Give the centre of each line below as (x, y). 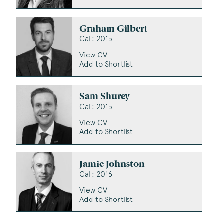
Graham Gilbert (114, 29)
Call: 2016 (96, 174)
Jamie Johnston (112, 165)
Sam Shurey (105, 97)
